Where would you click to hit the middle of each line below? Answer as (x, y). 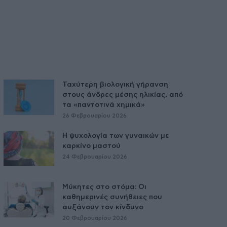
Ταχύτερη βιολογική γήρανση (115, 85)
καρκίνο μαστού (91, 146)
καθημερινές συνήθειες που (112, 197)
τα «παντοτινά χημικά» (103, 105)
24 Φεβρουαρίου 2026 (94, 157)
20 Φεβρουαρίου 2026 (94, 218)
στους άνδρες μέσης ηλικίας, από (122, 95)
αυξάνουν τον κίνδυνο (103, 207)
